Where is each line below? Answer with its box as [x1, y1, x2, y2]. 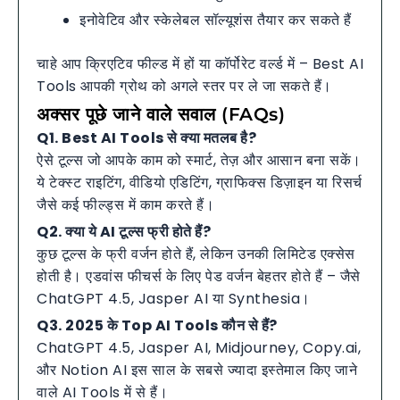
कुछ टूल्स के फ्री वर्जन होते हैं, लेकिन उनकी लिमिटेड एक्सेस [37, 243, 355, 264]
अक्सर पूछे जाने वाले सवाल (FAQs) [37, 103, 285, 125]
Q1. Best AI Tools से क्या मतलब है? [37, 127, 256, 148]
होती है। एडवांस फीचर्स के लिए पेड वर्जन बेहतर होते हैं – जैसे [37, 265, 361, 287]
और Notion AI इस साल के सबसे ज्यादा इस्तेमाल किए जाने [37, 359, 357, 380]
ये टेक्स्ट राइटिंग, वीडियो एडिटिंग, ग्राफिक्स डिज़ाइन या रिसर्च [37, 171, 362, 193]
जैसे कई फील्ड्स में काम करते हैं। [37, 194, 214, 215]
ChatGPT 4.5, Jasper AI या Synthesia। [37, 287, 311, 309]
